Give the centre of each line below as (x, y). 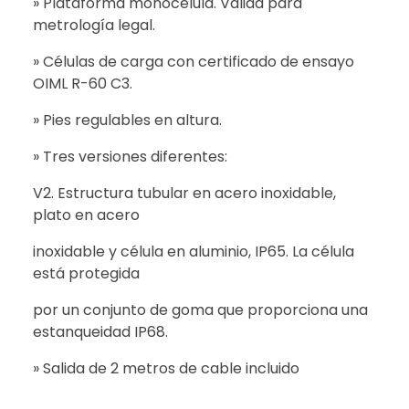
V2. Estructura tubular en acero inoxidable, (184, 194)
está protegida (86, 274)
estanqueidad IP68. (100, 332)
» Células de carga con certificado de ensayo (194, 62)
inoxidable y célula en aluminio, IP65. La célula (194, 252)
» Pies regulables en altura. (127, 121)
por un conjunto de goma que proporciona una (200, 310)
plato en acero (86, 215)
